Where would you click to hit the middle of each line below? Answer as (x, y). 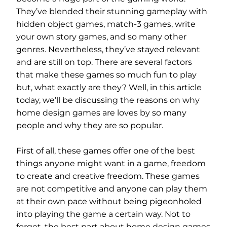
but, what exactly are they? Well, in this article (109, 87)
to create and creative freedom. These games (108, 176)
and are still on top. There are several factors (104, 62)
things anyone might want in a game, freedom (111, 163)
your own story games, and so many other (101, 37)
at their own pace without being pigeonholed (109, 201)
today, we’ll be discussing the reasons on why (108, 100)
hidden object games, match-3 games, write (106, 24)
